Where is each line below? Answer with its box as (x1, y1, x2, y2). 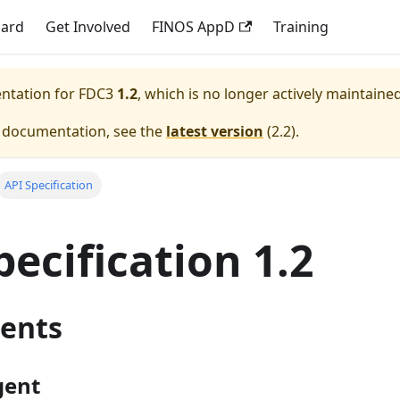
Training (272, 17, 329, 37)
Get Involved (46, 17, 131, 37)
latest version (166, 121, 263, 141)
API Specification (4, 177, 93, 194)
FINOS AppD (152, 17, 236, 37)
